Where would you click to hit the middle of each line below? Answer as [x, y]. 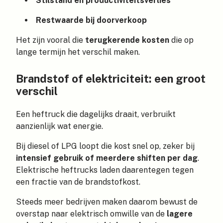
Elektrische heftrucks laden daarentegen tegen [105, 170]
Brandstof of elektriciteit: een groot [111, 78]
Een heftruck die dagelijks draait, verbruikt [96, 114]
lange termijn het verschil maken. [78, 52]
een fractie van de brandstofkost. [78, 182]
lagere [180, 214]
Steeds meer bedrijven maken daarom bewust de [107, 202]
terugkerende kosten [127, 40]
